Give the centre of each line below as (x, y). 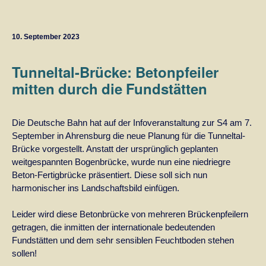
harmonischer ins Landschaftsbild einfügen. (96, 188)
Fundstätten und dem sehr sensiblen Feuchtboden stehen (123, 240)
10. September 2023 (46, 37)
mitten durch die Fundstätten (110, 88)
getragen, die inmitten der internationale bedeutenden (113, 227)
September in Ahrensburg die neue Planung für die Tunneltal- (129, 136)
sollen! (24, 253)
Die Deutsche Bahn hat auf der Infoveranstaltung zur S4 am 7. (132, 123)
